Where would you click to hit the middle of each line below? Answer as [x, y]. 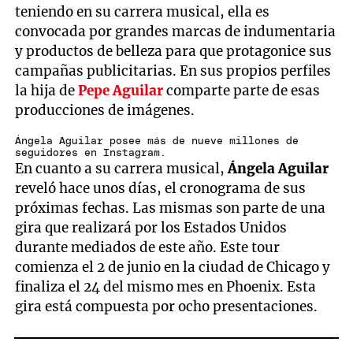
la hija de [47, 90]
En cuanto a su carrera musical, [122, 169]
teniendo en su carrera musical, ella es [143, 11]
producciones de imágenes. [105, 110]
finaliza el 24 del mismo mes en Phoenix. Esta [166, 287]
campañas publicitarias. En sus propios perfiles [173, 71]
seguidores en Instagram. [91, 154]
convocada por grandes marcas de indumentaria [176, 31]
